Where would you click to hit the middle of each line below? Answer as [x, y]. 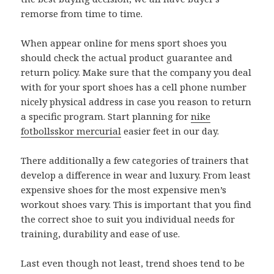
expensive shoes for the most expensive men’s [124, 190]
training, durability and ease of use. [101, 234]
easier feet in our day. [170, 131]
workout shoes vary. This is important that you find [136, 205]
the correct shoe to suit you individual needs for [128, 219]
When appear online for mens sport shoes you [124, 43]
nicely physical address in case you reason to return [136, 102]
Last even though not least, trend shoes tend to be [133, 263]
